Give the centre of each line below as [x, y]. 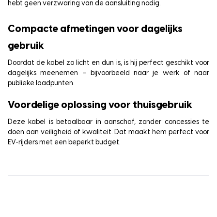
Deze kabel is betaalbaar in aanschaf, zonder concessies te [108, 122]
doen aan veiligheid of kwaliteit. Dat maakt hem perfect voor [108, 132]
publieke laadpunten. [41, 83]
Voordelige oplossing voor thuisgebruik [100, 105]
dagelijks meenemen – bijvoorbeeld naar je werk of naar [108, 73]
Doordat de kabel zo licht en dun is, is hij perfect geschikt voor [108, 63]
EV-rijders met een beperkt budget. [64, 142]
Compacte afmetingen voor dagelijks [95, 29]
